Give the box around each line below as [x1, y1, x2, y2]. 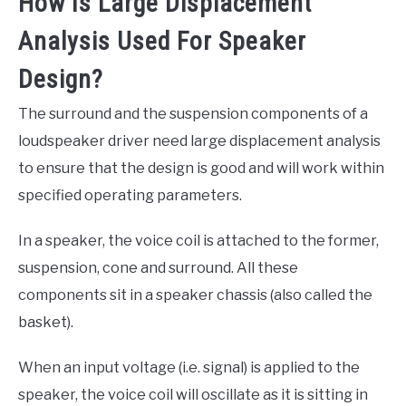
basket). [18, 314, 73, 332]
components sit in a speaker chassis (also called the [18, 286, 372, 304]
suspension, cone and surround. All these [18, 259, 298, 277]
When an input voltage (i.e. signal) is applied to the [18, 359, 360, 377]
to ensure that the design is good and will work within [18, 159, 384, 178]
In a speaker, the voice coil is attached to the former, [18, 232, 379, 250]
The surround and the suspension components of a [18, 105, 368, 123]
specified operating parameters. [18, 187, 242, 205]
